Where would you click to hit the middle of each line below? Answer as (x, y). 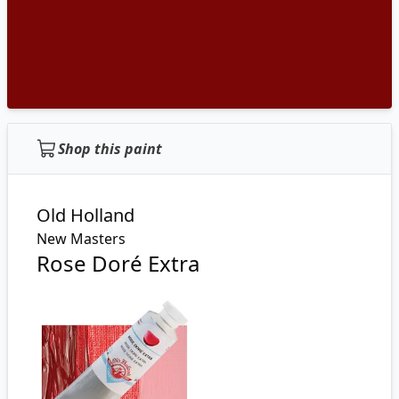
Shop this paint (110, 149)
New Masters (81, 239)
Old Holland (85, 215)
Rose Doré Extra (118, 263)
